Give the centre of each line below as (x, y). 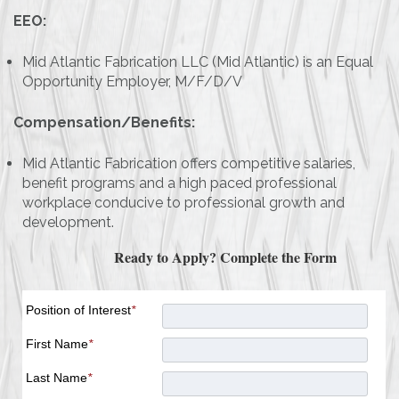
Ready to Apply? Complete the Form (225, 257)
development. (68, 223)
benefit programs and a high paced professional (179, 183)
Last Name (57, 378)
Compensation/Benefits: (104, 123)
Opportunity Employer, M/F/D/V (132, 82)
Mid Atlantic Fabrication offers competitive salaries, (189, 164)
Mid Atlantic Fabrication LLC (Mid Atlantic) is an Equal (198, 62)
